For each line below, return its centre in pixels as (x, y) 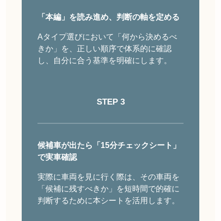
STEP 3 (110, 102)
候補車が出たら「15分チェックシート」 (109, 146)
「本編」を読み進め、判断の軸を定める (109, 17)
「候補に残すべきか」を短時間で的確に (109, 189)
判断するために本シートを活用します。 (109, 201)
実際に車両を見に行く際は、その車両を (109, 177)
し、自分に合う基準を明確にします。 (105, 61)
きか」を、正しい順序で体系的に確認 (105, 49)
